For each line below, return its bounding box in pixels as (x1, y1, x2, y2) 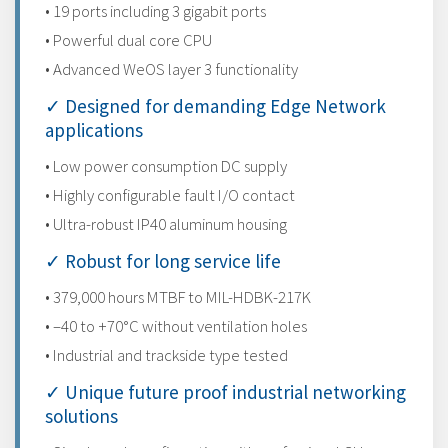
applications (45, 118, 143, 142)
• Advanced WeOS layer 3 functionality (45, 58, 298, 80)
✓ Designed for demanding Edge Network (45, 94, 386, 118)
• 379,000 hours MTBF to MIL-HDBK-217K (45, 286, 311, 308)
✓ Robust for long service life (45, 249, 281, 273)
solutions (45, 404, 118, 428)
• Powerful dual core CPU (45, 29, 212, 51)
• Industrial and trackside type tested (45, 344, 288, 366)
